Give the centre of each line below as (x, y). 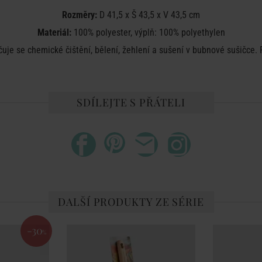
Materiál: (54, 32)
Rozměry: (80, 15)
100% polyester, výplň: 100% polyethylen (148, 32)
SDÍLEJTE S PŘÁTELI (131, 102)
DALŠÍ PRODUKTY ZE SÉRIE (131, 202)
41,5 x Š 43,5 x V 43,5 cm (154, 15)
